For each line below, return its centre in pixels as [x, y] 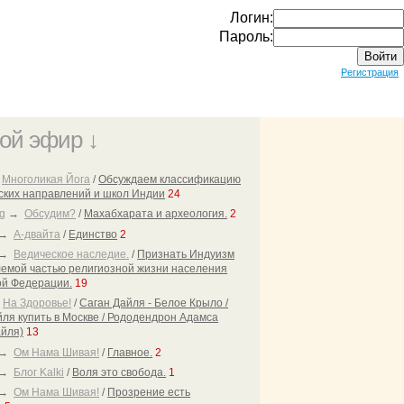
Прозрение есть [149, 393]
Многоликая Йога [46, 179]
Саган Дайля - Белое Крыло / [154, 303]
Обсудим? [50, 214]
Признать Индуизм [186, 254]
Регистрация [370, 72]
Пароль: [246, 37]
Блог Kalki [39, 372]
